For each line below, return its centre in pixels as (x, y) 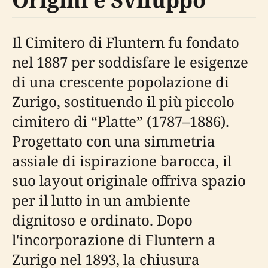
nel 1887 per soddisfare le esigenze (130, 62)
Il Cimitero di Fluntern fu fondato (126, 42)
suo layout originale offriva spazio (129, 180)
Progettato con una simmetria (114, 141)
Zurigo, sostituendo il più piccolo (123, 101)
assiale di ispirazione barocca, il (122, 161)
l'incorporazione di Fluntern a (114, 240)
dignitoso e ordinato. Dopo (102, 220)
